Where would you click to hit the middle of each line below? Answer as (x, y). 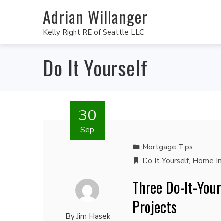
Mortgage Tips (167, 147)
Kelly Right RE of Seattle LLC (93, 32)
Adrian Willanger (95, 16)
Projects (154, 206)
